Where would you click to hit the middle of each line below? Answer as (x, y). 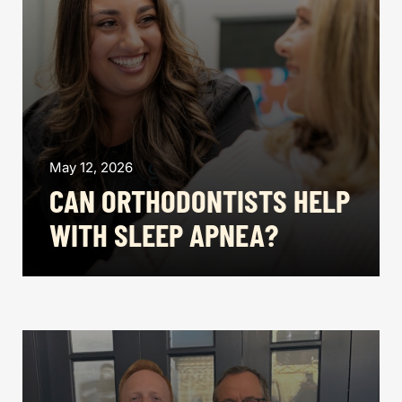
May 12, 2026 (91, 167)
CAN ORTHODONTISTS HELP (200, 200)
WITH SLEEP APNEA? (164, 234)
